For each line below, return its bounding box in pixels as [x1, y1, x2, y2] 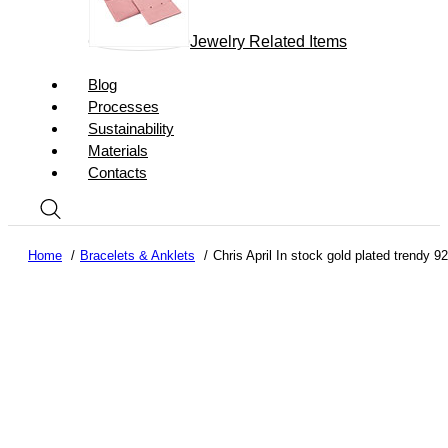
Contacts [88, 164, 147, 181]
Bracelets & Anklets [80, 248, 195, 263]
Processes [88, 98, 159, 115]
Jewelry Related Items [190, 33, 347, 50]
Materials [88, 142, 148, 159]
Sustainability [88, 120, 174, 137]
